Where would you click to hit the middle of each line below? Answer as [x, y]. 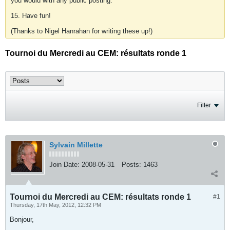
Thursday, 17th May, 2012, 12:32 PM [55, 205]
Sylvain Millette [76, 145]
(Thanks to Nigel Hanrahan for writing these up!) [82, 31]
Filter [204, 105]
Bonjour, [22, 219]
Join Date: [64, 165]
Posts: [131, 165]
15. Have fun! [31, 16]
